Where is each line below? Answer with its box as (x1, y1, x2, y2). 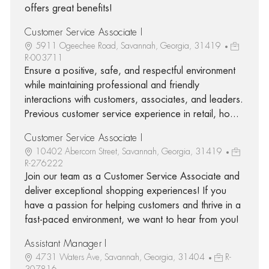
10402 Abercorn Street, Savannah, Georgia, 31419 (35, 147, 225, 156)
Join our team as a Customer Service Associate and (24, 171, 240, 181)
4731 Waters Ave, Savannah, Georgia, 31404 (35, 252, 207, 261)
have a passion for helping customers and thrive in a (24, 200, 241, 210)
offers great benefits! (24, 3, 112, 13)
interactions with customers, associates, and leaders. (24, 94, 243, 104)
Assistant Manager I (24, 238, 107, 249)
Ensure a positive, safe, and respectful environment (24, 65, 235, 76)
